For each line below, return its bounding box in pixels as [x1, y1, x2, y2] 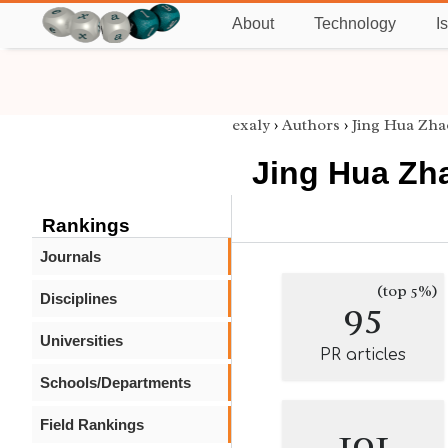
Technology [314, 15, 396, 32]
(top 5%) [377, 281, 438, 301]
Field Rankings [40, 416, 144, 433]
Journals [40, 248, 101, 265]
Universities [40, 332, 123, 349]
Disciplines [40, 290, 117, 307]
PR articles [320, 346, 406, 364]
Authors [282, 115, 340, 135]
